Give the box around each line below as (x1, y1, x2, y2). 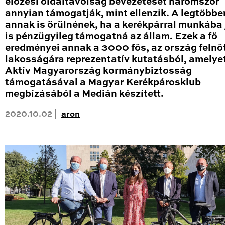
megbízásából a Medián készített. (5, 89, 164, 99)
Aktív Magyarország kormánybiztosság (5, 66, 192, 76)
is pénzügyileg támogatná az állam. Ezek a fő (5, 32, 217, 42)
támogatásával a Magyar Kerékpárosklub (5, 78, 201, 88)
